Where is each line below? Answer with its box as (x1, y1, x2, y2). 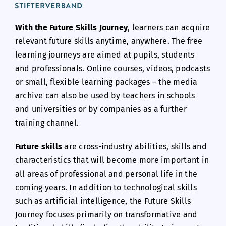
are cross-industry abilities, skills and (62, 141, 207, 151)
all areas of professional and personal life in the (15, 168, 197, 179)
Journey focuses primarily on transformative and (15, 209, 198, 219)
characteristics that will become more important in (15, 155, 209, 165)
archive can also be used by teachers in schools (15, 90, 195, 100)
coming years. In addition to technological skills (15, 182, 197, 192)
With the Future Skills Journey (15, 22, 128, 32)
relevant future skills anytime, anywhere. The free (15, 36, 202, 46)
